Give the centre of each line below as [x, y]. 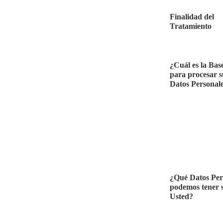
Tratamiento [190, 26]
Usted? [181, 196]
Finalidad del [192, 17]
